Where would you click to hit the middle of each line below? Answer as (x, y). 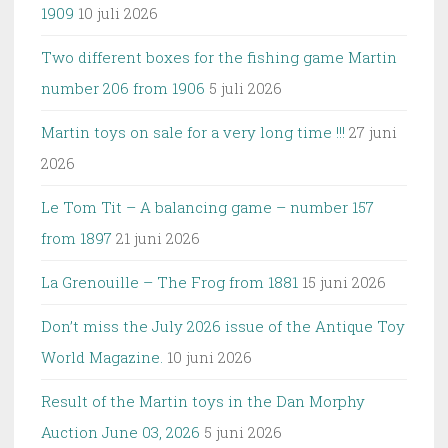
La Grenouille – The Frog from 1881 (169, 281)
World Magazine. (102, 356)
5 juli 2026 (245, 87)
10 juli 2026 (118, 12)
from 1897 (76, 237)
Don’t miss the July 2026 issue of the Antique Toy (223, 325)
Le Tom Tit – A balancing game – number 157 (207, 206)
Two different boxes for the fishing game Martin (219, 56)
